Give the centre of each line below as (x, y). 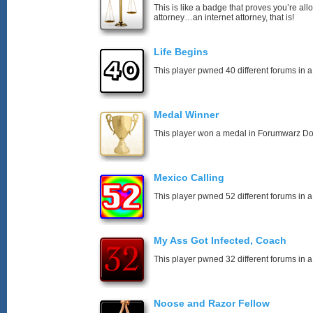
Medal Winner (186, 115)
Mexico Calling (189, 177)
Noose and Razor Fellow (212, 303)
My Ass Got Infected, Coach (220, 240)
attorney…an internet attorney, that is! (224, 17)
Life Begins (181, 52)
